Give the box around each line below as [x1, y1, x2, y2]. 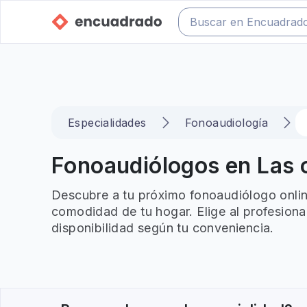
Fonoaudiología [184, 116, 269, 130]
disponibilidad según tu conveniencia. [51, 221, 274, 235]
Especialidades [68, 116, 147, 130]
